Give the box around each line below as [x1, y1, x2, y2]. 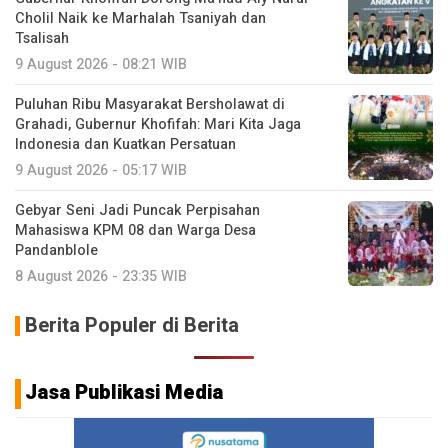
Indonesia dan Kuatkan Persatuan [15, 133, 236, 155]
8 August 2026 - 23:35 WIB [15, 265, 187, 287]
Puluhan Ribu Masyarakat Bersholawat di [15, 93, 285, 115]
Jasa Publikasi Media [25, 377, 223, 407]
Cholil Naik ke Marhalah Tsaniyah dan [15, 7, 266, 29]
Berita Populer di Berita [25, 310, 239, 340]
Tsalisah [15, 27, 69, 49]
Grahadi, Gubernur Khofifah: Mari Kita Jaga [15, 113, 301, 135]
